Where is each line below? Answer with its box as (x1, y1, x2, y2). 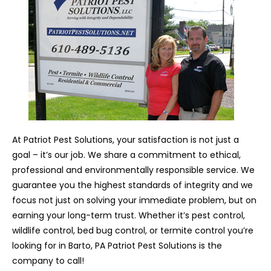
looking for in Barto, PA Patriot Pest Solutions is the (12, 240, 222, 252)
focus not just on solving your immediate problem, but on (12, 194, 256, 207)
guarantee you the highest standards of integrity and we (12, 179, 253, 192)
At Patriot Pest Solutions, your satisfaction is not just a (12, 134, 239, 146)
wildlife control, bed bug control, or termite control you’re (12, 224, 253, 237)
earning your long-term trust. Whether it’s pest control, (12, 209, 245, 222)
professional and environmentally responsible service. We (12, 164, 255, 177)
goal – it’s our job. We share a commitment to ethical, (12, 149, 241, 162)
